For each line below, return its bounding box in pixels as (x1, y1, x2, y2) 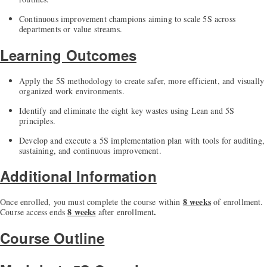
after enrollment (95, 206, 154, 218)
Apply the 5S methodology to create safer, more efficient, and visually (19, 74, 265, 86)
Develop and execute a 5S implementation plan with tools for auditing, (19, 134, 265, 146)
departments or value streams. (19, 23, 122, 35)
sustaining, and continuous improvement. (19, 144, 162, 156)
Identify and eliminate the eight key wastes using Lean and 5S (19, 104, 235, 116)
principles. (19, 114, 55, 126)
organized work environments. (19, 85, 125, 97)
